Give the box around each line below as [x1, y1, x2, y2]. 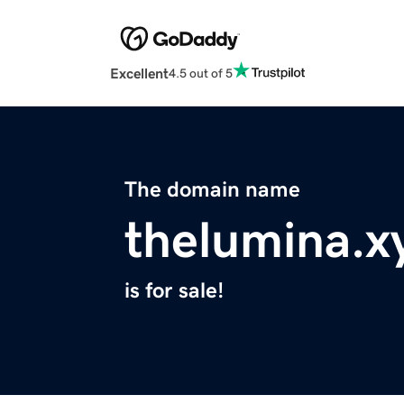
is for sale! [124, 280, 224, 302]
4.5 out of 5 [169, 66, 233, 79]
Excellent [110, 66, 169, 81]
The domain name [124, 179, 300, 201]
